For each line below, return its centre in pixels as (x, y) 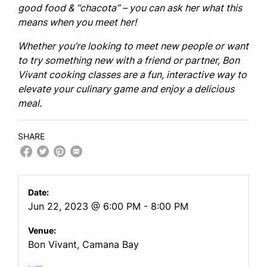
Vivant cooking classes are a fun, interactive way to (132, 74)
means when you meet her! (77, 22)
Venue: (42, 230)
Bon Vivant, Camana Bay (83, 244)
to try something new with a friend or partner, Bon (129, 60)
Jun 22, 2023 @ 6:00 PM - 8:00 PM (108, 206)
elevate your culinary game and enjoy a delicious (126, 89)
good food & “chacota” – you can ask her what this (130, 8)
